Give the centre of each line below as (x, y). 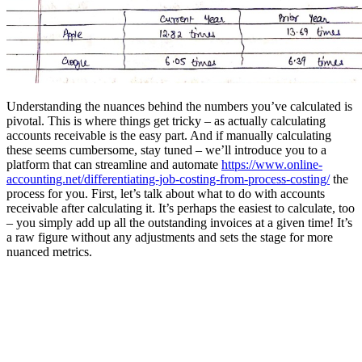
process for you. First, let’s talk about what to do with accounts (166, 194)
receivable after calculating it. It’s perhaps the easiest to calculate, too (181, 208)
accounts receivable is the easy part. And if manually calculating (169, 136)
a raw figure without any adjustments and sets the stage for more (170, 238)
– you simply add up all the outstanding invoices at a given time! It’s (179, 223)
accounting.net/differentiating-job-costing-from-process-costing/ (168, 179)
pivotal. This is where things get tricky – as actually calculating (166, 121)
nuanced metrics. (49, 252)
